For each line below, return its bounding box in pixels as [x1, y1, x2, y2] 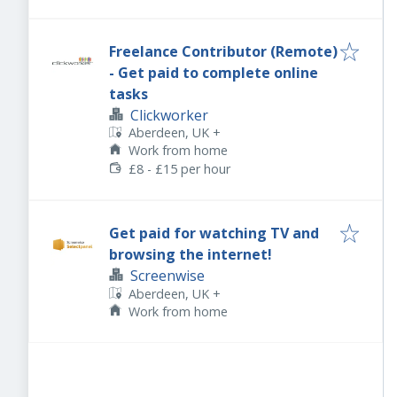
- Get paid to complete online [109, 62, 318, 82]
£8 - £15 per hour [128, 160, 231, 178]
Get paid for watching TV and [109, 223, 319, 244]
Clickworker [130, 105, 208, 125]
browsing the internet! [109, 245, 272, 265]
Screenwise [130, 266, 205, 286]
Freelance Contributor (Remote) [109, 41, 338, 61]
